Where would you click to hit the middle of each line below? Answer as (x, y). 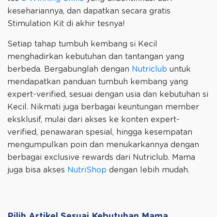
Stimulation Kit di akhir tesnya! (66, 23)
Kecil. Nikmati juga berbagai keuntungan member (103, 107)
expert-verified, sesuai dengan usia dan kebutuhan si (108, 94)
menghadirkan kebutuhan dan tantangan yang (96, 56)
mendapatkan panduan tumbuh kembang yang (98, 82)
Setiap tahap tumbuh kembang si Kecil (82, 44)
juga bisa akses (37, 170)
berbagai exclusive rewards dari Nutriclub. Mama (101, 157)
